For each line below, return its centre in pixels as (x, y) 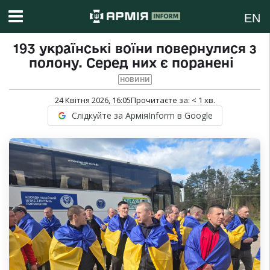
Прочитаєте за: (161, 100)
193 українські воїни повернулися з (135, 49)
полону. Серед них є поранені (135, 63)
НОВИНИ (135, 80)
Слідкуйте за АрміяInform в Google (142, 116)
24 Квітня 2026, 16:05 (93, 100)
